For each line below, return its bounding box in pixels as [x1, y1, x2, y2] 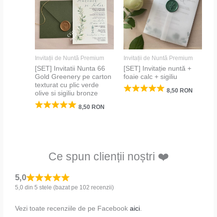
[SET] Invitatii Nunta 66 [35, 65, 106, 73]
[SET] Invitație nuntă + [123, 65, 191, 73]
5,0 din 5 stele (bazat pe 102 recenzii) [15, 184, 114, 191]
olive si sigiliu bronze [35, 90, 98, 97]
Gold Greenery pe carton [35, 73, 112, 81]
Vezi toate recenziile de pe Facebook [15, 204, 130, 212]
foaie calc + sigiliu [123, 73, 177, 81]
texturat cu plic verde [35, 81, 99, 89]
